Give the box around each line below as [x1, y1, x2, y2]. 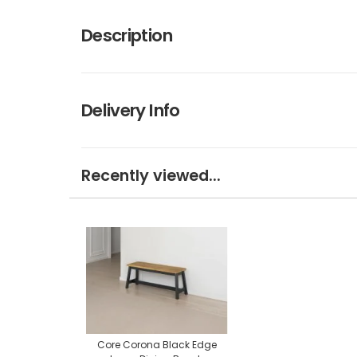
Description [81, 22, 172, 48]
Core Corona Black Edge [97, 338, 217, 352]
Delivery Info [81, 97, 180, 123]
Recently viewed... [81, 164, 221, 186]
